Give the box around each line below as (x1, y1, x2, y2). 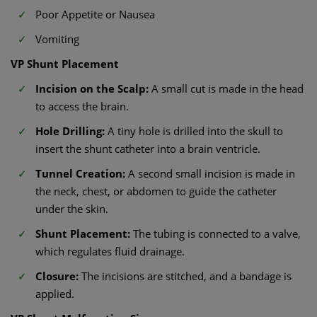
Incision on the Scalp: (35, 81, 151, 96)
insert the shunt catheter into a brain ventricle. (35, 142, 260, 156)
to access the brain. (35, 99, 129, 113)
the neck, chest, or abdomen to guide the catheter (35, 184, 277, 198)
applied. (35, 287, 74, 301)
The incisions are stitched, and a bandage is (81, 269, 292, 283)
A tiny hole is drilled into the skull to (108, 124, 283, 138)
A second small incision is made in (128, 166, 295, 180)
